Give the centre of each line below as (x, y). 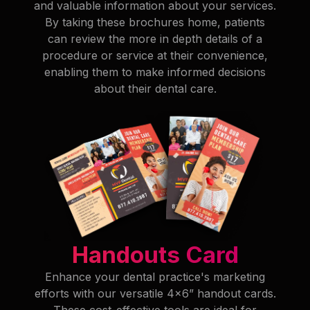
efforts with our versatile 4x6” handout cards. (155, 293)
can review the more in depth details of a (155, 39)
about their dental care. (155, 89)
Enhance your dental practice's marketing (155, 276)
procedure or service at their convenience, (155, 56)
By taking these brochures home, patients (155, 22)
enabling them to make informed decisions (155, 72)
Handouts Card (155, 254)
